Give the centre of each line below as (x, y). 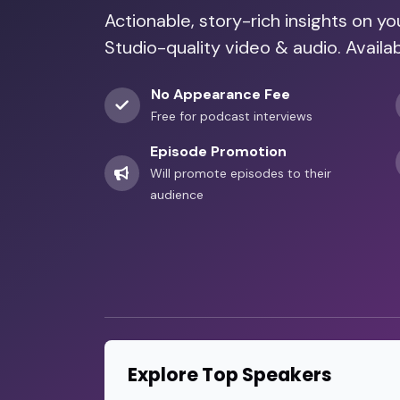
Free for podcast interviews (232, 116)
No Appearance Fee (221, 94)
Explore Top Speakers (229, 374)
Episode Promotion (218, 151)
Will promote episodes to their (240, 173)
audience (176, 194)
